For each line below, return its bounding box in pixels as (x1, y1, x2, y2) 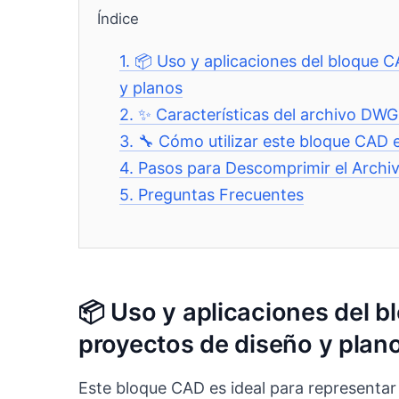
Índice (97, 10, 139, 28)
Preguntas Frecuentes (138, 185, 305, 205)
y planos (119, 78, 183, 98)
